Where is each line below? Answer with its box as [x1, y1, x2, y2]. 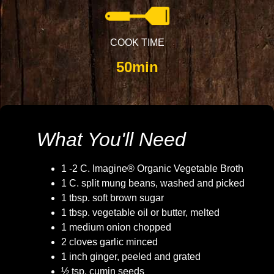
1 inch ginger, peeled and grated [61, 251, 201, 262]
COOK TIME [109, 37, 165, 48]
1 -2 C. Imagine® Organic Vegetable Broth [61, 163, 243, 174]
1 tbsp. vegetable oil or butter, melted [61, 207, 220, 218]
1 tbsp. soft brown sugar [61, 193, 164, 204]
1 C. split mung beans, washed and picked [61, 178, 245, 189]
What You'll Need [37, 128, 186, 151]
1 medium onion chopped [61, 222, 171, 233]
